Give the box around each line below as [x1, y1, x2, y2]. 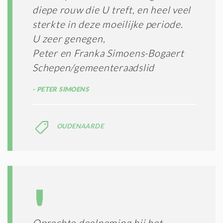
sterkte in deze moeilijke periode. [32, 18, 183, 30]
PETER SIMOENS [35, 85, 89, 93]
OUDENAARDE [57, 121, 104, 130]
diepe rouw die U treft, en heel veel [32, 3, 191, 15]
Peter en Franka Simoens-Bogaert [32, 47, 184, 59]
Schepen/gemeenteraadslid [32, 61, 154, 73]
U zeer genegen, [32, 32, 106, 44]
